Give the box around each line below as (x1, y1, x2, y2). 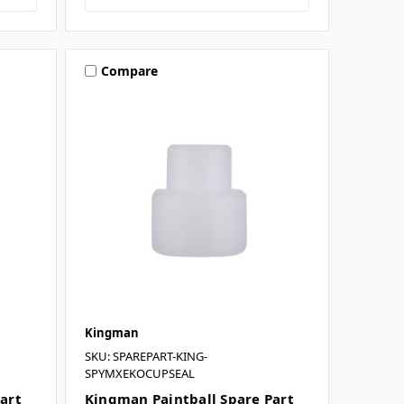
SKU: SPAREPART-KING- (84, 347, 207, 364)
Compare (100, 61, 158, 79)
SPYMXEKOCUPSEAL (84, 364, 195, 381)
